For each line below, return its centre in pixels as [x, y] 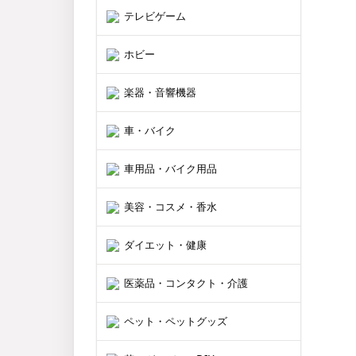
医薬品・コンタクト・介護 [186, 283]
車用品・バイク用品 [170, 168]
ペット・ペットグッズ [176, 321]
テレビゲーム [155, 16]
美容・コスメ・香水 [170, 207]
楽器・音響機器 [160, 92]
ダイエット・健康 [165, 245]
